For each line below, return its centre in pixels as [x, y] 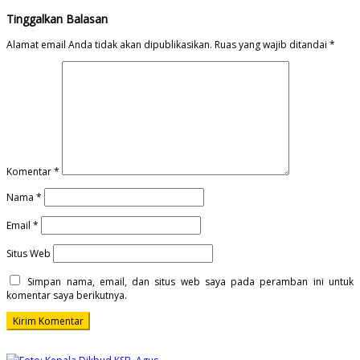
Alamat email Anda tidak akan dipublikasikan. [109, 45]
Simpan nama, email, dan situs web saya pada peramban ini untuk [191, 282]
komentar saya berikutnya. [67, 296]
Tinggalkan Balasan [57, 19]
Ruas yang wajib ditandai [272, 45]
